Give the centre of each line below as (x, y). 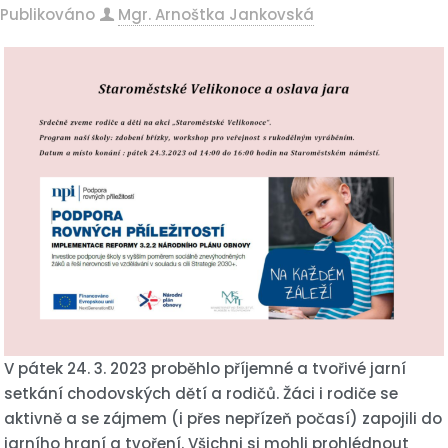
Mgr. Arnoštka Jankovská (216, 14)
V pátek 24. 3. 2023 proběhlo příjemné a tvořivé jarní (205, 368)
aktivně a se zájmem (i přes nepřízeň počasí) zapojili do (223, 418)
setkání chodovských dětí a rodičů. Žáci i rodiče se (201, 393)
